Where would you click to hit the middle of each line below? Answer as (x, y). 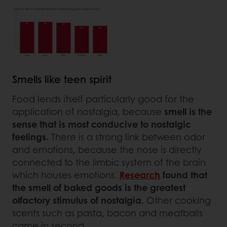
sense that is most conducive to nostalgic (102, 124)
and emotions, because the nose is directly (107, 149)
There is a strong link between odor (127, 137)
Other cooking (177, 200)
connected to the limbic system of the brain (109, 162)
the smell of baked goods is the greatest (99, 187)
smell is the (188, 111)
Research (140, 175)
